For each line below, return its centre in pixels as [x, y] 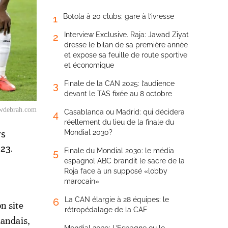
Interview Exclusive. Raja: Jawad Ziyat [126, 35]
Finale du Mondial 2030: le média [119, 151]
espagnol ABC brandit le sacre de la [124, 161]
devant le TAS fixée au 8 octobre [118, 94]
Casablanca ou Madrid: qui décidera [124, 112]
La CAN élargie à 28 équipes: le [117, 199]
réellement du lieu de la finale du [119, 122]
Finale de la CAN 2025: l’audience [119, 83]
